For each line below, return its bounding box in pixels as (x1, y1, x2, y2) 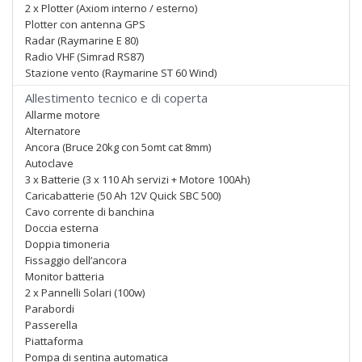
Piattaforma (25, 334, 83, 348)
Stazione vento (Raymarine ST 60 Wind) (25, 65, 217, 80)
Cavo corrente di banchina (25, 204, 154, 219)
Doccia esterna (25, 221, 99, 235)
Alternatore (25, 124, 81, 138)
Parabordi (25, 301, 74, 316)
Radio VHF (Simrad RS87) (25, 49, 144, 64)
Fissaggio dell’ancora (25, 253, 127, 267)
